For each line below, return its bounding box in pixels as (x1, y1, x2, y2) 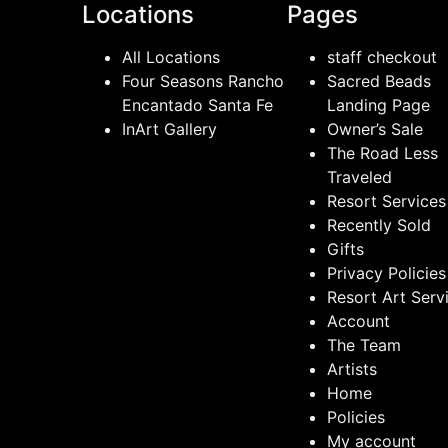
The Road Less (326, 143, 438, 164)
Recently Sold (326, 215, 431, 236)
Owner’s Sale (326, 119, 423, 140)
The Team (326, 335, 401, 356)
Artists (326, 359, 377, 380)
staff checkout (326, 47, 437, 68)
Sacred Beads (326, 71, 431, 92)
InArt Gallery (122, 119, 217, 140)
